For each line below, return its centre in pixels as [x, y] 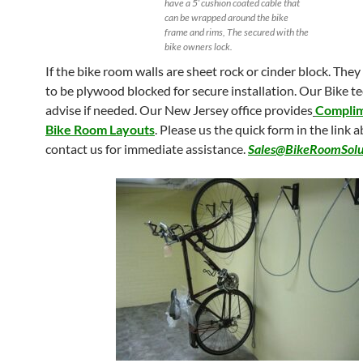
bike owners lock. [198, 47]
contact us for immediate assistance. [147, 149]
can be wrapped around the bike [226, 17]
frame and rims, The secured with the [236, 32]
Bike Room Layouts [100, 129]
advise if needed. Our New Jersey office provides [179, 110]
